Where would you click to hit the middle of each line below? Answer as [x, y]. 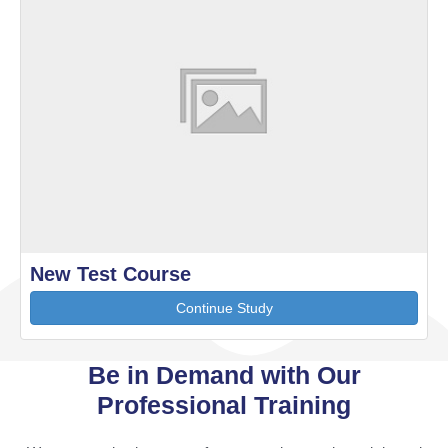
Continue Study [224, 308]
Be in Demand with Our [224, 375]
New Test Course [110, 274]
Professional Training [224, 405]
